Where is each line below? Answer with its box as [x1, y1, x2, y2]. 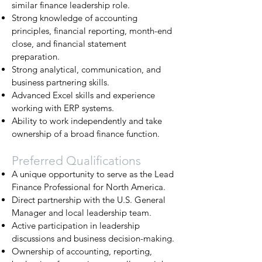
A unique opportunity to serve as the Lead [12, 168, 174, 180]
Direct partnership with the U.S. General [12, 194, 166, 205]
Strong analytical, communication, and [12, 64, 161, 75]
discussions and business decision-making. [12, 233, 174, 244]
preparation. [12, 51, 60, 62]
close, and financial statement [12, 38, 126, 49]
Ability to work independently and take [12, 115, 162, 126]
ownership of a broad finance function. [12, 128, 160, 139]
